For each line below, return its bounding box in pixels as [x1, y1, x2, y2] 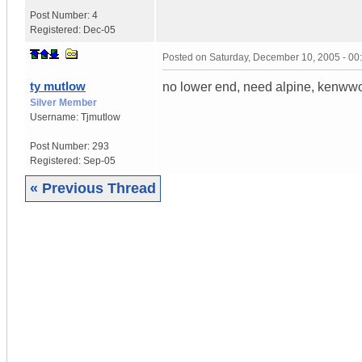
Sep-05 [83, 154, 116, 166]
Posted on [162, 51, 209, 63]
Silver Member [30, 96, 97, 108]
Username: [30, 111, 81, 123]
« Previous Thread [30, 179, 156, 196]
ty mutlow [30, 78, 86, 93]
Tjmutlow [81, 111, 120, 123]
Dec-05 [83, 23, 116, 36]
